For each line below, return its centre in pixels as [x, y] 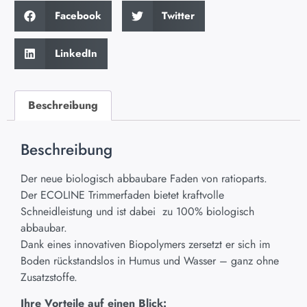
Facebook [78, 16]
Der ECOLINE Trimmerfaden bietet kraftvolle [122, 195]
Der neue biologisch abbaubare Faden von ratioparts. [144, 178]
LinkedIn [76, 54]
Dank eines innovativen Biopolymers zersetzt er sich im [145, 244]
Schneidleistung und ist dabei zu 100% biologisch [137, 211]
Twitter [178, 16]
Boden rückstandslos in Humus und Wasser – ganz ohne [150, 260]
